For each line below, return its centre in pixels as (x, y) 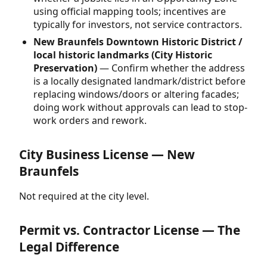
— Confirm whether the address (171, 68)
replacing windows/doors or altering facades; (136, 94)
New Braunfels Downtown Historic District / (138, 41)
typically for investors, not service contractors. (138, 25)
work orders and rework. (90, 120)
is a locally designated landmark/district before (139, 81)
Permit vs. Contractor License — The (130, 230)
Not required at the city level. (84, 196)
